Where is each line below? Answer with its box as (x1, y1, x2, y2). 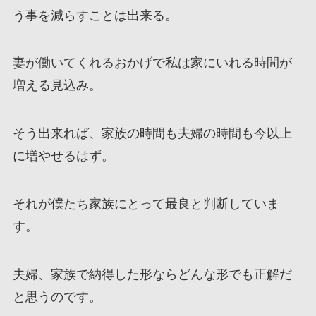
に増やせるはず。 (12, 149, 114, 164)
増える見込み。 (12, 78, 102, 93)
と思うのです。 (12, 289, 102, 304)
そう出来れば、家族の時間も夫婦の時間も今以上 (12, 126, 292, 141)
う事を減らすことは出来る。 (12, 8, 178, 23)
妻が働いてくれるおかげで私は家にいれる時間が (12, 56, 292, 71)
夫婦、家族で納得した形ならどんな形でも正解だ (12, 267, 292, 281)
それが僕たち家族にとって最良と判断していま (12, 197, 279, 212)
